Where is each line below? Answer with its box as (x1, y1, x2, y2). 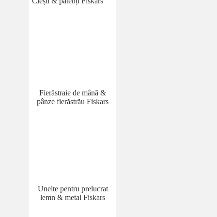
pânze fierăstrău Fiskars (37, 97, 108, 106)
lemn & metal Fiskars (40, 193, 105, 202)
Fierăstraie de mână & (39, 88, 106, 97)
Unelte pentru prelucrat (37, 185, 108, 193)
